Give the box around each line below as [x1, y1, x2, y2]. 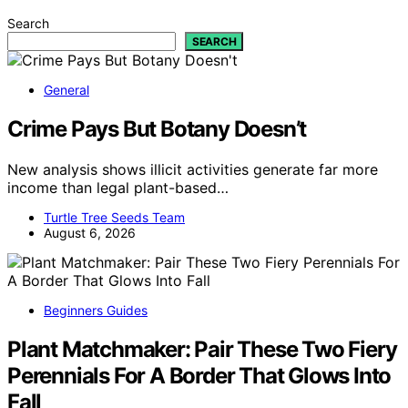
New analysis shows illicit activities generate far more [7, 159, 378, 178]
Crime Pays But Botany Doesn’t [7, 115, 307, 142]
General [44, 81, 89, 97]
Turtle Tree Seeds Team [44, 209, 185, 225]
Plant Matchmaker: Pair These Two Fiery [7, 335, 397, 362]
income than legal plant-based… [7, 178, 229, 197]
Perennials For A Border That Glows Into [7, 362, 392, 389]
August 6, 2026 [44, 224, 136, 240]
